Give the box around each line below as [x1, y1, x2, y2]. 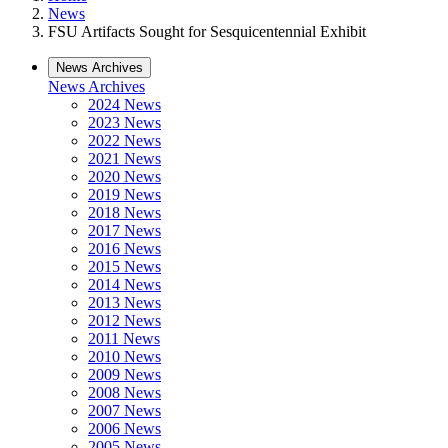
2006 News [88, 420, 161, 437]
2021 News [88, 150, 161, 167]
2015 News [88, 258, 161, 275]
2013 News [88, 294, 161, 311]
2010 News [88, 348, 161, 365]
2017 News [88, 222, 161, 239]
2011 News [88, 330, 160, 347]
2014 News [88, 276, 161, 293]
